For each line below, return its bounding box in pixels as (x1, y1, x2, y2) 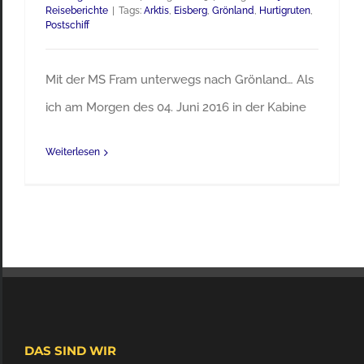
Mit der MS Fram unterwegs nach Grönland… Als (45, 72, 314, 88)
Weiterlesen (45, 146, 100, 158)
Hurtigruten (259, 5, 310, 17)
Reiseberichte (45, 5, 108, 17)
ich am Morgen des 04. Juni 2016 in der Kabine (45, 100, 306, 115)
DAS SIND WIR (24, 343, 116, 359)
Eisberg (174, 5, 207, 17)
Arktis (144, 5, 169, 17)
